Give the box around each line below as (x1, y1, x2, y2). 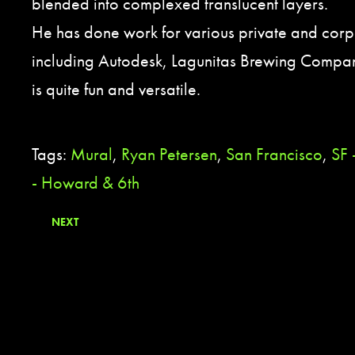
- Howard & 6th (32, 170, 139, 194)
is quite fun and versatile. (32, 78, 200, 101)
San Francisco (226, 142, 323, 166)
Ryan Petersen (121, 142, 217, 166)
